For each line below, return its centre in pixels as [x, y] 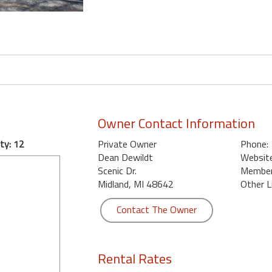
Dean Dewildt [125, 157]
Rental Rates [134, 259]
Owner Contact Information [176, 123]
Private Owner [127, 144]
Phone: [254, 144]
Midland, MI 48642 [135, 184]
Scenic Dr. [117, 171]
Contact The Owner [156, 209]
